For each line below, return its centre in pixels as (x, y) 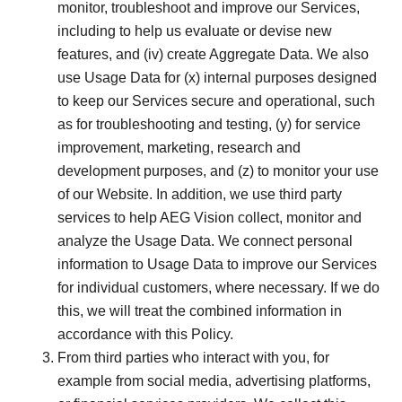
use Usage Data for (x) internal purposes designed (217, 78)
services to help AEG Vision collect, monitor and (210, 218)
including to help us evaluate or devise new (195, 31)
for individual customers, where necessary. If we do (218, 288)
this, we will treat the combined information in (200, 311)
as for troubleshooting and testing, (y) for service (209, 125)
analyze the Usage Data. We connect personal (205, 241)
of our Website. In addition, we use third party (200, 195)
